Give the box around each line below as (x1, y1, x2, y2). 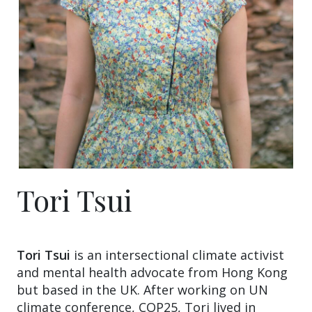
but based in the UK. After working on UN (17, 281, 268, 298)
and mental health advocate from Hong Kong (17, 263, 288, 281)
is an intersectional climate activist (70, 246, 284, 263)
